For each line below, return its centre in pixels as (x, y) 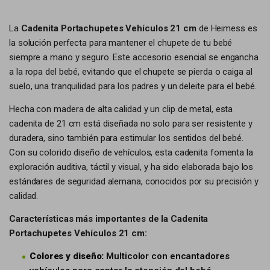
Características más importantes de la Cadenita (109, 219)
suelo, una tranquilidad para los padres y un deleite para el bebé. (133, 86)
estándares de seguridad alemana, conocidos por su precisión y (134, 181)
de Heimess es (227, 28)
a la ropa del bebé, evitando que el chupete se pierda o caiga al (131, 72)
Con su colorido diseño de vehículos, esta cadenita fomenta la (131, 152)
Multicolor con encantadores (167, 256)
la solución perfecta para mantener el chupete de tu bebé (121, 43)
